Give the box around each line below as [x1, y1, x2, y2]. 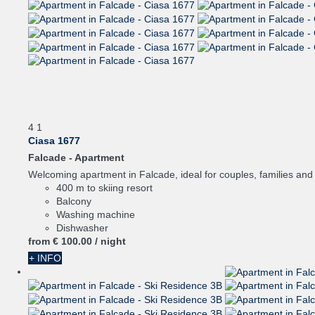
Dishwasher [56, 221, 108, 233]
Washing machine [56, 208, 135, 220]
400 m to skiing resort [56, 181, 153, 193]
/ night [95, 235, 126, 247]
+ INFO [29, 252, 61, 264]
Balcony [56, 195, 91, 207]
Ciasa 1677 [28, 134, 80, 146]
